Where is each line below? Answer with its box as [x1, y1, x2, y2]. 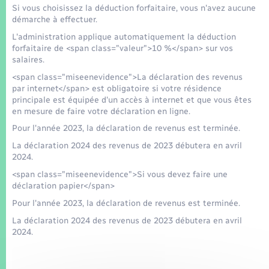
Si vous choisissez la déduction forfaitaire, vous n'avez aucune [12, 2, 256, 13]
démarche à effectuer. [12, 14, 97, 25]
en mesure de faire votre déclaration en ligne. [12, 106, 190, 116]
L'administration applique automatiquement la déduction [12, 31, 236, 42]
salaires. [12, 54, 44, 65]
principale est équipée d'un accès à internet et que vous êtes [12, 94, 252, 105]
